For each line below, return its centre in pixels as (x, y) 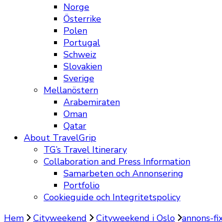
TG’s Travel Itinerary (85, 150)
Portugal (82, 43)
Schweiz (80, 55)
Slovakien (83, 66)
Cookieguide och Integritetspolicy (112, 197)
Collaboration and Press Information (117, 162)
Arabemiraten (92, 102)
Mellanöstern (71, 90)
